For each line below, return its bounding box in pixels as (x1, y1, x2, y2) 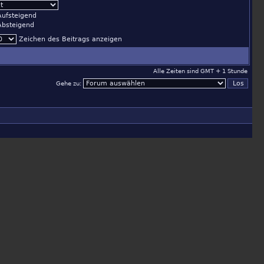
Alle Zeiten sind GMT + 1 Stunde (153, 68, 247, 74)
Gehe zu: (56, 80, 83, 87)
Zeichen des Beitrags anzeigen (16, 35, 122, 43)
